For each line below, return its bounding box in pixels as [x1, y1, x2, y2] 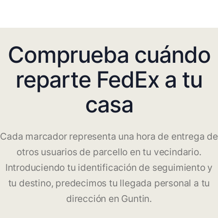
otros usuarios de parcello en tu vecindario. [17, 146, 201, 158]
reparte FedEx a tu [16, 66, 202, 93]
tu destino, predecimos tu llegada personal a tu [8, 178, 210, 189]
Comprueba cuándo [7, 41, 211, 69]
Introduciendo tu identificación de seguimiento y [5, 162, 213, 174]
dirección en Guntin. [66, 193, 152, 205]
